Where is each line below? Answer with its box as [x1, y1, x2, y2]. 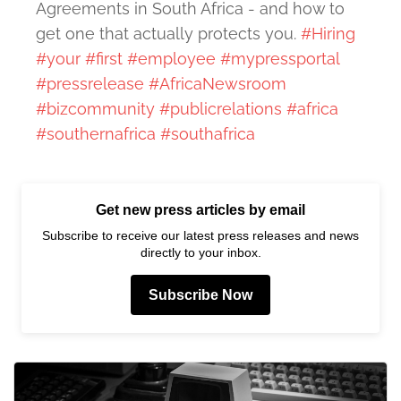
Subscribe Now [149, 287, 252, 303]
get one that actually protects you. [36, 24, 301, 44]
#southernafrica [36, 124, 156, 144]
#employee [127, 49, 216, 69]
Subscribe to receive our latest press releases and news [42, 228, 359, 243]
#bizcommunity [36, 99, 155, 119]
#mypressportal [220, 49, 339, 69]
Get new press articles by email [96, 202, 305, 218]
